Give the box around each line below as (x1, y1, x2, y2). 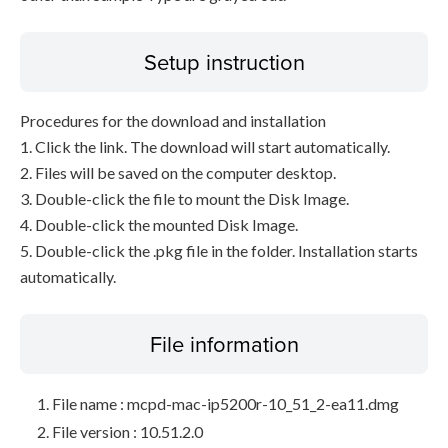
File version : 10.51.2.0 (52, 422, 203, 441)
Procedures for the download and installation (20, 111, 326, 130)
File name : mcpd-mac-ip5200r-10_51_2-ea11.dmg (52, 394, 399, 413)
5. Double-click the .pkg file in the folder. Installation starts (20, 241, 418, 260)
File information (149, 328, 299, 359)
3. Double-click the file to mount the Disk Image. (20, 189, 349, 208)
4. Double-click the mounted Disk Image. (20, 215, 298, 234)
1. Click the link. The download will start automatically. (20, 137, 390, 156)
